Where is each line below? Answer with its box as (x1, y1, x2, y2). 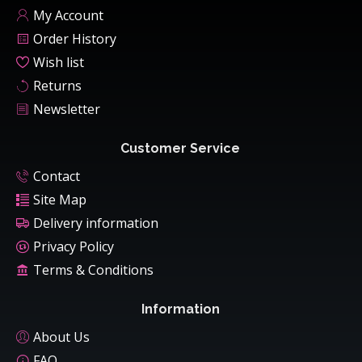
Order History (33, 30, 116, 48)
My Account (33, 6, 103, 25)
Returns (33, 77, 82, 95)
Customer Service (120, 141, 240, 157)
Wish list (33, 53, 84, 72)
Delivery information (33, 214, 158, 233)
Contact (33, 167, 80, 186)
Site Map (33, 191, 86, 209)
